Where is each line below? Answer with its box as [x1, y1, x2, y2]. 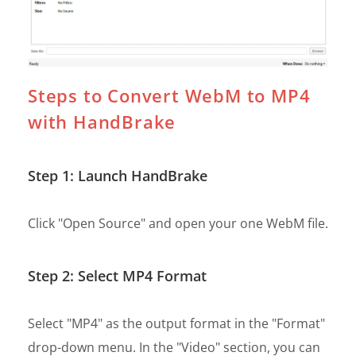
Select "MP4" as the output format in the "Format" [28, 314, 325, 332]
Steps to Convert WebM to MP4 [28, 83, 311, 107]
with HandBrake [28, 109, 176, 133]
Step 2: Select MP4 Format [28, 265, 207, 285]
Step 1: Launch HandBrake [28, 165, 207, 185]
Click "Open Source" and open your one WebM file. [28, 214, 328, 232]
